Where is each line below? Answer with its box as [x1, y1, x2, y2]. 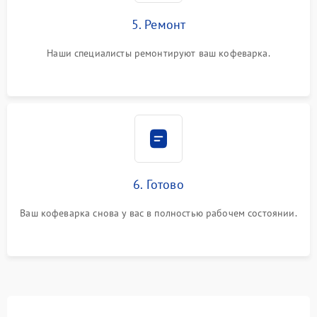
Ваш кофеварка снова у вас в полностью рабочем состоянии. [20, 207, 297, 219]
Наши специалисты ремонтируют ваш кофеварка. [47, 47, 270, 59]
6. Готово [133, 176, 184, 192]
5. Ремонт [131, 16, 186, 33]
